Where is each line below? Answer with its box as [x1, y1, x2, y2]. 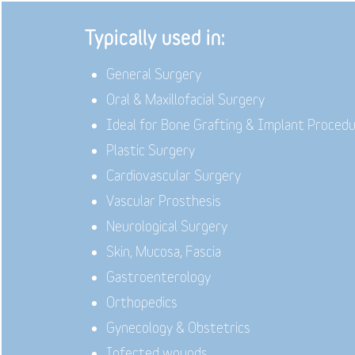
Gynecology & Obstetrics [106, 319, 251, 336]
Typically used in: [85, 24, 226, 49]
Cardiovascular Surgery [106, 166, 242, 184]
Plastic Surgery [106, 141, 196, 158]
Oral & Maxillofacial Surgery [106, 90, 265, 108]
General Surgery [106, 65, 202, 82]
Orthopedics [106, 293, 185, 311]
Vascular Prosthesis [106, 192, 222, 209]
